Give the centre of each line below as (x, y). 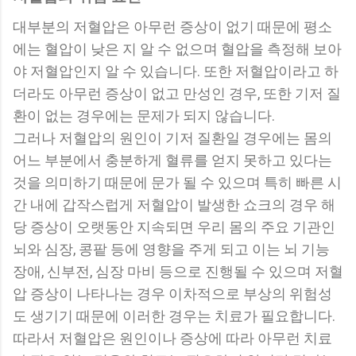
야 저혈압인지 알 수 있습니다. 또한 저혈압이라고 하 (176, 72)
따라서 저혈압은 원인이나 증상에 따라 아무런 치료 (172, 339)
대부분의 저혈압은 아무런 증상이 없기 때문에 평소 (172, 27)
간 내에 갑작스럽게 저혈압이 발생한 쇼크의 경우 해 (174, 205)
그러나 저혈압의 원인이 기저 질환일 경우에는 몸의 (172, 138)
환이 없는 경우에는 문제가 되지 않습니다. (144, 116)
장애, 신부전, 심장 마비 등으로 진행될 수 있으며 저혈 (178, 272)
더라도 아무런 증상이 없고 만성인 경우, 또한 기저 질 (177, 94)
